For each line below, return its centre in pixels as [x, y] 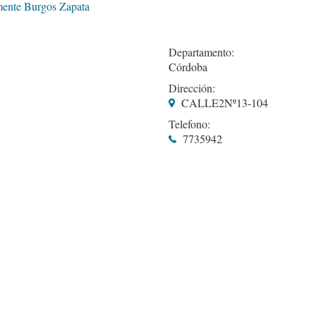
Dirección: [192, 87]
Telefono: [189, 123]
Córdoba [188, 66]
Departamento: [201, 51]
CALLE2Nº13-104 [225, 102]
